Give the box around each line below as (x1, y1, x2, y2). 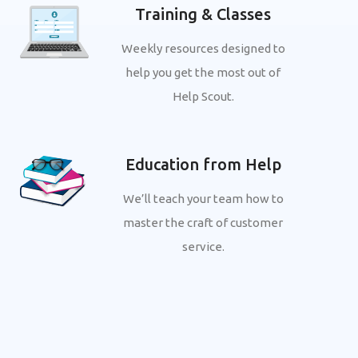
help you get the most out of (125, 66, 280, 79)
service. (181, 240, 225, 253)
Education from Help (125, 155, 281, 173)
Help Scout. (172, 89, 234, 103)
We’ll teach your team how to (122, 192, 284, 205)
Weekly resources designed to (121, 42, 285, 55)
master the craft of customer (123, 216, 283, 229)
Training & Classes (135, 5, 271, 23)
